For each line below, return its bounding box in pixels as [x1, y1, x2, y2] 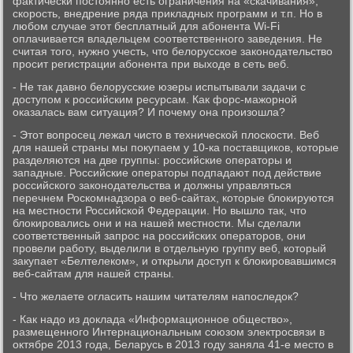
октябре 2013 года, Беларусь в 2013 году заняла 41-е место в [13, 338, 334, 351]
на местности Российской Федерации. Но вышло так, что [13, 204, 307, 217]
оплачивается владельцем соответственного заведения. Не [13, 32, 323, 45]
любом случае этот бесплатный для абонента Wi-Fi [13, 20, 281, 32]
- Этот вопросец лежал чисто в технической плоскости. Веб [13, 128, 320, 141]
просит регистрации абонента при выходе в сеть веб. [13, 58, 290, 70]
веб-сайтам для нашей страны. [13, 267, 175, 280]
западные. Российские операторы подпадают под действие [13, 166, 322, 179]
